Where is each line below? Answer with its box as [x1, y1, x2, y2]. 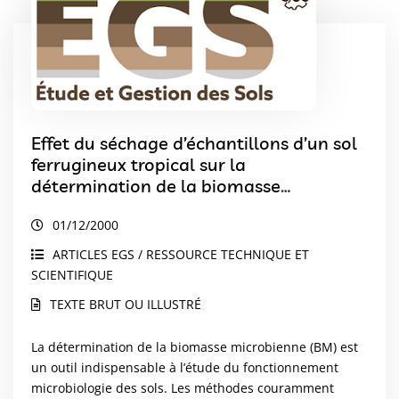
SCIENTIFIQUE [31, 266, 113, 284]
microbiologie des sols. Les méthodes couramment [31, 379, 334, 397]
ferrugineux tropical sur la [31, 153, 246, 176]
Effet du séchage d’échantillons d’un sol [31, 132, 357, 155]
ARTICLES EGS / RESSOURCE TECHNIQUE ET [53, 246, 309, 264]
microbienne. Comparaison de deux [31, 196, 323, 219]
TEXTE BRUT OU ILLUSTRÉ [50, 296, 201, 313]
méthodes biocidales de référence [31, 217, 309, 240]
